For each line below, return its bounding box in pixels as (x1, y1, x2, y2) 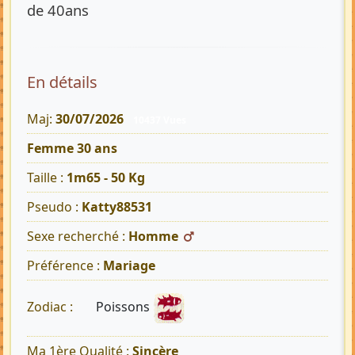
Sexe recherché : (27, 227, 128, 246)
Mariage (103, 257, 155, 275)
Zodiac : (27, 298, 76, 316)
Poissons (96, 298, 153, 316)
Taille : (27, 169, 67, 187)
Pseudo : (27, 198, 82, 216)
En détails (27, 71, 97, 93)
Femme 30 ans (27, 139, 117, 158)
